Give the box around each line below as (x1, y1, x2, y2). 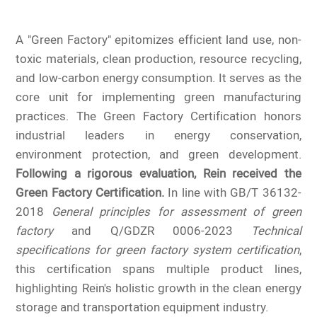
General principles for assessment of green (51, 202, 301, 221)
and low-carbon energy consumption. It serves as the (16, 69, 301, 88)
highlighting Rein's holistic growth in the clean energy (16, 279, 301, 298)
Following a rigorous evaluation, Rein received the (16, 164, 301, 183)
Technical (250, 221, 301, 241)
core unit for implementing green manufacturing (16, 88, 301, 107)
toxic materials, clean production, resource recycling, (16, 50, 301, 69)
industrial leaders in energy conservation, (16, 126, 301, 145)
